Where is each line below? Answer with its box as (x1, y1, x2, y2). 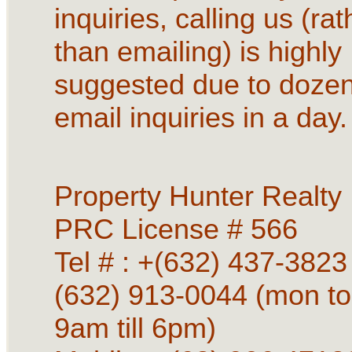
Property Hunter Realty (53, 179, 350, 212)
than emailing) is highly (53, 35, 342, 68)
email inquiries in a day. (53, 101, 347, 134)
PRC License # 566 (53, 212, 306, 245)
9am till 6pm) (53, 311, 216, 344)
